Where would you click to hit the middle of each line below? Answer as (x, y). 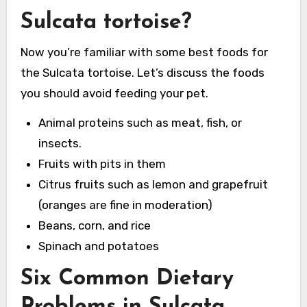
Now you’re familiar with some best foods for (144, 52)
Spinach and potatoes (98, 246)
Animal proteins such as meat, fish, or (140, 122)
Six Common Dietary (127, 279)
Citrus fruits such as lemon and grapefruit (153, 184)
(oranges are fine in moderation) (125, 205)
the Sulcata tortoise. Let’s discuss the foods (142, 72)
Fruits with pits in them (102, 163)
